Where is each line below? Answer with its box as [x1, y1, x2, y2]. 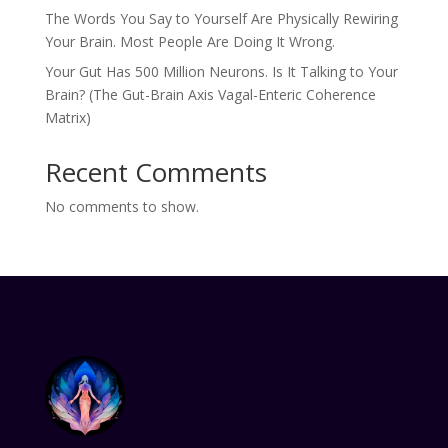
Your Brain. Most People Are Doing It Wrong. [44, 31, 335, 51]
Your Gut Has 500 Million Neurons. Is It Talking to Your [44, 61, 398, 81]
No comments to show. [44, 196, 199, 216]
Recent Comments [44, 153, 267, 190]
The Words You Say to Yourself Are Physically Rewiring [44, 8, 398, 28]
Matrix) [44, 107, 91, 127]
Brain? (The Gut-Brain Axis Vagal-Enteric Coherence [44, 84, 376, 104]
